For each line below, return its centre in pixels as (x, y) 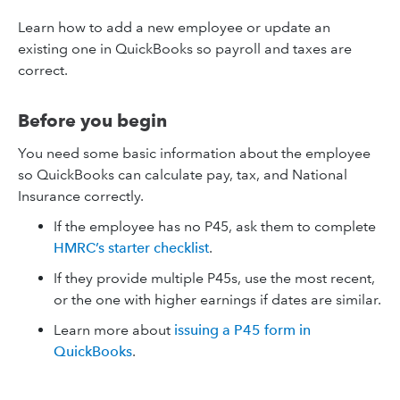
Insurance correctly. (81, 196)
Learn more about (114, 330)
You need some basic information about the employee (194, 153)
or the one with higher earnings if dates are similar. (217, 300)
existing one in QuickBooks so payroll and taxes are (185, 49)
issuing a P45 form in (242, 330)
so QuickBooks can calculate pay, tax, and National (183, 175)
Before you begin (92, 121)
